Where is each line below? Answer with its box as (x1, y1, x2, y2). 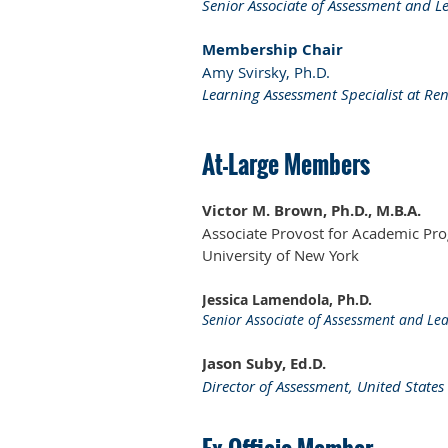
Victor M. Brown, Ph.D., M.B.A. (202, 199, 421, 221)
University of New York (202, 244, 359, 265)
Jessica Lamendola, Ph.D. (202, 289, 372, 309)
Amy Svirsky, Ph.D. (202, 61, 330, 82)
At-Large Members (202, 145, 370, 182)
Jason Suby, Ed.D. (202, 352, 326, 374)
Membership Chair (202, 38, 343, 60)
